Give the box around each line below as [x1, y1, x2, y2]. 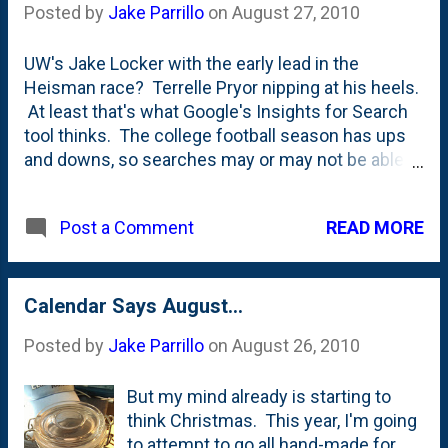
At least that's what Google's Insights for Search [24, 101, 408, 123]
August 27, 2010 [232, 2, 360, 24]
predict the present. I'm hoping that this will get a [24, 173, 417, 195]
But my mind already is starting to [127, 386, 392, 408]
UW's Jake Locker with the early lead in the [24, 53, 359, 75]
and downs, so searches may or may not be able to [24, 149, 424, 171]
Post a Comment [60, 217, 194, 239]
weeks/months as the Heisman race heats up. [24, 221, 391, 243]
